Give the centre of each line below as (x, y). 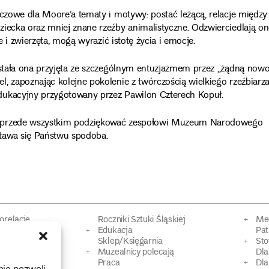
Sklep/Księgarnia (130, 242)
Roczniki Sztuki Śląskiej (141, 220)
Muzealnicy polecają (136, 253)
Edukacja (115, 231)
